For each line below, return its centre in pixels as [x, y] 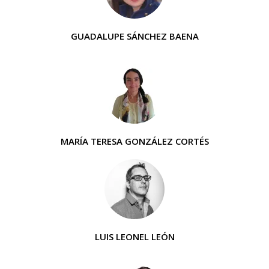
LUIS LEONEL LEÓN [134, 237]
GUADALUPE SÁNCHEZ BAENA [134, 36]
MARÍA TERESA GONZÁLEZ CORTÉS [134, 141]
